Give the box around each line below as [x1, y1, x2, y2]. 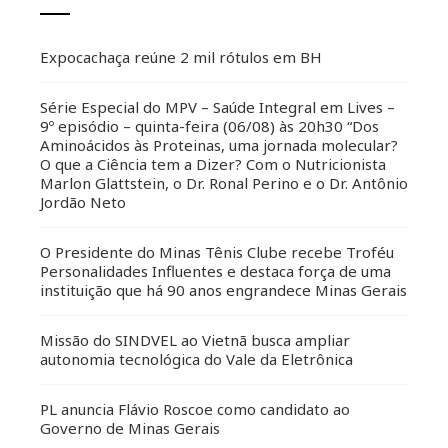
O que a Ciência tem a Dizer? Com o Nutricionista [40, 154, 386, 175]
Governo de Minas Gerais [40, 418, 224, 439]
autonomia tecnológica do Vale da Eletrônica [40, 349, 357, 370]
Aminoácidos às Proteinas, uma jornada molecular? [40, 135, 398, 156]
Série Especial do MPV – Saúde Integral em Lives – [40, 97, 395, 118]
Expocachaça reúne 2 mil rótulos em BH [40, 47, 326, 68]
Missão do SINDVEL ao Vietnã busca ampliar [40, 330, 350, 351]
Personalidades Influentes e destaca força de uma [40, 261, 391, 282]
